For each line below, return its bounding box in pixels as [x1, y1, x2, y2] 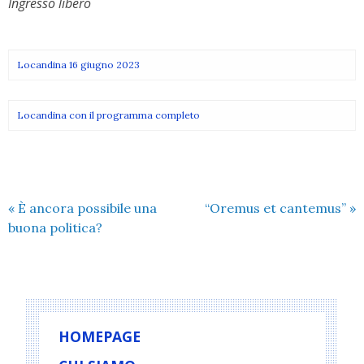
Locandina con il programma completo [17, 108, 200, 121]
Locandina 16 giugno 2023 [17, 58, 140, 71]
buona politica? [8, 219, 102, 236]
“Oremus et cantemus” [205, 199, 349, 216]
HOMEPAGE [58, 326, 141, 346]
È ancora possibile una [15, 199, 157, 216]
